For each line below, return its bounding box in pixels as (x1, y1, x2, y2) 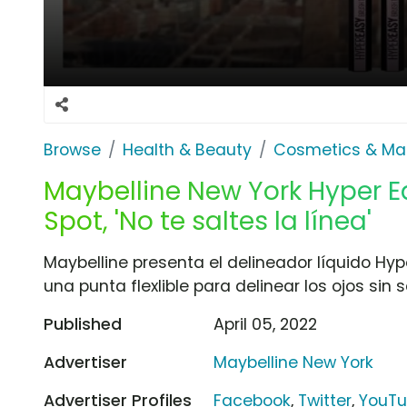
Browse (44, 138, 101, 161)
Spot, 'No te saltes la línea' (44, 203, 372, 239)
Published (44, 313, 122, 335)
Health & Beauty (123, 138, 252, 161)
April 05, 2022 (213, 313, 318, 335)
